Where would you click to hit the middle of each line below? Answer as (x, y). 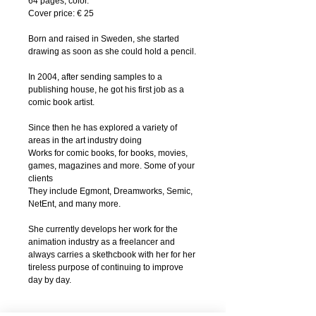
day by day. (50, 280)
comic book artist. (61, 102)
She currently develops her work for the (103, 229)
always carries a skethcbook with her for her (112, 254)
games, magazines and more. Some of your (111, 165)
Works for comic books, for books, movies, (108, 153)
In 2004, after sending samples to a (95, 77)
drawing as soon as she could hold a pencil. (112, 51)
